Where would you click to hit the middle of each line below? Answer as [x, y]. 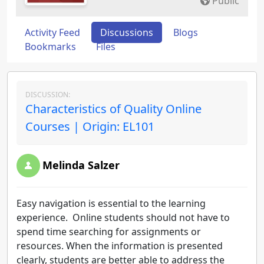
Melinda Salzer [81, 165]
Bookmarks [50, 47]
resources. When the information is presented [120, 246]
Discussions [127, 32]
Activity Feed [52, 32]
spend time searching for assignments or [109, 232]
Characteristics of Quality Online [113, 109]
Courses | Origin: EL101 [90, 126]
